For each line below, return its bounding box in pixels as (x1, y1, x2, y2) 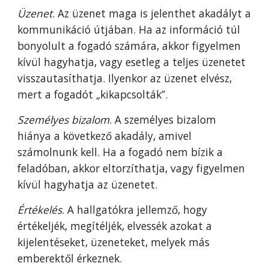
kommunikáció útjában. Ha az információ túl (17, 22, 241, 37)
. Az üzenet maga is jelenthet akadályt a (52, 6, 252, 20)
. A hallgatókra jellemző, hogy (62, 202, 208, 217)
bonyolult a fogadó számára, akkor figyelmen (17, 38, 241, 53)
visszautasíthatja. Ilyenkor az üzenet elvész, (17, 71, 232, 85)
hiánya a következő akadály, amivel (17, 128, 192, 143)
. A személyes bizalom (109, 112, 217, 127)
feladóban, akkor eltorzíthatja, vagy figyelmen (17, 161, 246, 175)
